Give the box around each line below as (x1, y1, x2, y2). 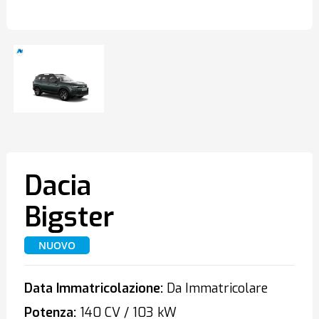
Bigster (23, 199, 114, 235)
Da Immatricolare (162, 280, 268, 297)
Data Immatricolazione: (23, 280, 163, 297)
